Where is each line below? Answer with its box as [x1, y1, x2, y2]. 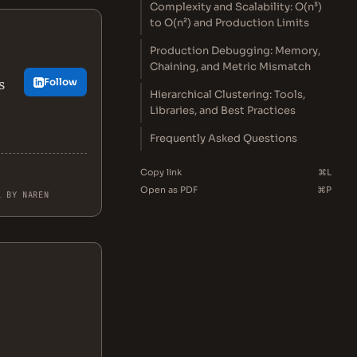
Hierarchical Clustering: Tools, [150, 88, 305, 101]
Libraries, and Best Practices [150, 104, 296, 117]
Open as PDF [140, 184, 198, 195]
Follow [44, 76, 77, 88]
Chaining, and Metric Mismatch [150, 60, 311, 73]
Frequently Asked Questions [150, 131, 297, 145]
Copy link [140, 167, 182, 178]
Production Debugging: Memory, [150, 44, 320, 57]
